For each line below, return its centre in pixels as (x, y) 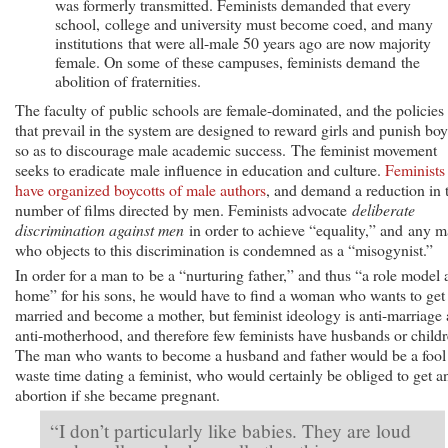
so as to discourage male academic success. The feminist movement (226, 149)
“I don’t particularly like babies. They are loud (230, 430)
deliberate (383, 209)
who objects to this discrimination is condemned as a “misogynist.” (224, 249)
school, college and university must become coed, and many (244, 23)
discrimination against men (99, 229)
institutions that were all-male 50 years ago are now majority (243, 42)
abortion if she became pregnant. (117, 394)
